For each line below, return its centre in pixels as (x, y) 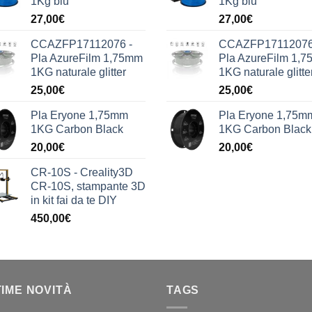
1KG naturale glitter (78, 72)
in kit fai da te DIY (74, 201)
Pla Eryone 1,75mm (79, 116)
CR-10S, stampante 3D (88, 187)
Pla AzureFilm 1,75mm (87, 58)
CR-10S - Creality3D (82, 173)
